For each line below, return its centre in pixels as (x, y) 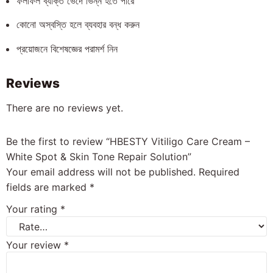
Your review (35, 245)
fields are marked (48, 187)
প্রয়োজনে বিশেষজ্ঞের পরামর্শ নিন (67, 48)
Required (219, 172)
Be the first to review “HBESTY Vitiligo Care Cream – (128, 141)
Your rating (33, 209)
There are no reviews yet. (65, 108)
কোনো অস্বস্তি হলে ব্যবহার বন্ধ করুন (78, 25)
